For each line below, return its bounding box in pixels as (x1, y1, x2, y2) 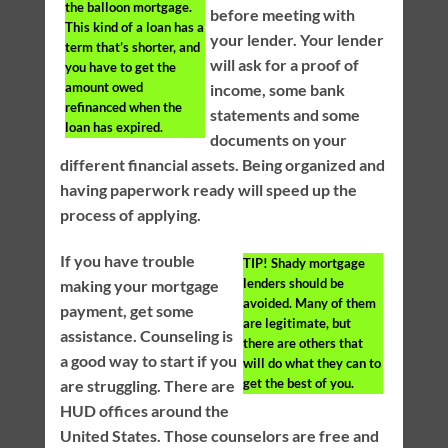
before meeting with (209, 5, 355, 25)
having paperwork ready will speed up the (59, 180, 357, 200)
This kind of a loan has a (64, 19, 204, 36)
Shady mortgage (268, 255, 366, 272)
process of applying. (59, 205, 201, 225)
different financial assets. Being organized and (59, 155, 385, 175)
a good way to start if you (59, 351, 237, 371)
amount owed (64, 79, 143, 96)
